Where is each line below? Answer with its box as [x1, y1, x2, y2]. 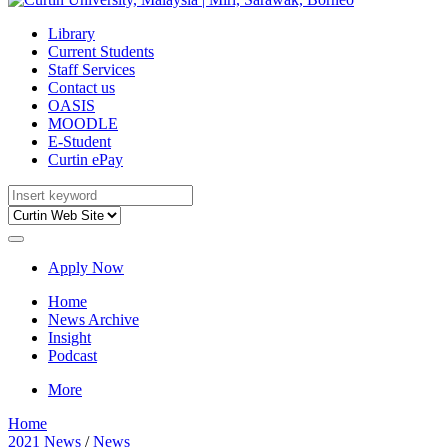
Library [48, 25, 95, 42]
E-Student [48, 133, 111, 150]
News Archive [48, 311, 139, 328]
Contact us [48, 79, 115, 96]
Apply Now [48, 259, 124, 276]
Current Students [48, 43, 154, 60]
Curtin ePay [48, 151, 123, 168]
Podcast [48, 347, 97, 364]
